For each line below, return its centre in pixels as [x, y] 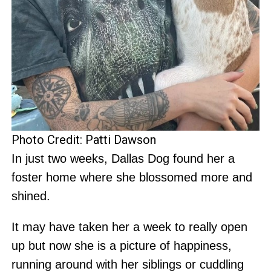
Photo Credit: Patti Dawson [83, 140]
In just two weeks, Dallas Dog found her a [123, 159]
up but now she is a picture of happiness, [121, 246]
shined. [31, 196]
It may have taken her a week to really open [129, 227]
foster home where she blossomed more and [132, 178]
